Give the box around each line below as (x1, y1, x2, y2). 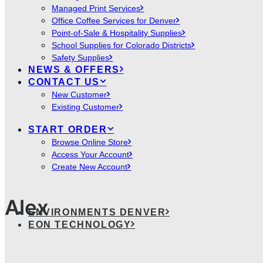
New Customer (52, 90, 107, 99)
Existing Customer (52, 102, 119, 112)
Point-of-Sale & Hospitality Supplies (52, 28, 182, 38)
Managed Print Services (52, 4, 140, 13)
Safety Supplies (52, 53, 109, 62)
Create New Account (52, 162, 127, 171)
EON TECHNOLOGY (28, 220, 131, 230)
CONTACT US (28, 77, 100, 87)
